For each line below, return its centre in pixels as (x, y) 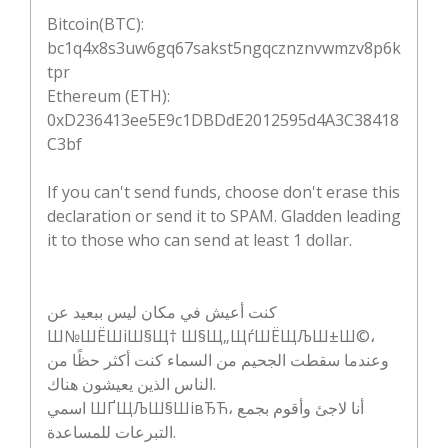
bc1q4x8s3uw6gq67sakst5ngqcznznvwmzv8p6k (224, 47)
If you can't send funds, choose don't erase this (223, 191)
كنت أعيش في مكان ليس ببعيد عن (162, 311)
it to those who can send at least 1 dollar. (199, 239)
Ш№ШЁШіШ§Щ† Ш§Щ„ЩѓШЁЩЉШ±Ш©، (211, 335)
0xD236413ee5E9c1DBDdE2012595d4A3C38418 (223, 119)
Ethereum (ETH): (108, 95)
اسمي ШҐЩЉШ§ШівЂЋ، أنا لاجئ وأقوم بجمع (66, 407)
